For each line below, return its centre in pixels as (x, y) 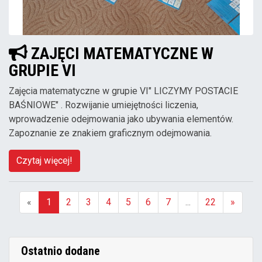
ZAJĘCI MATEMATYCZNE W (120, 53)
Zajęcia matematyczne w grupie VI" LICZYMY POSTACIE (123, 91)
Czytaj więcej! (44, 161)
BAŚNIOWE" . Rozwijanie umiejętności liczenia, (104, 105)
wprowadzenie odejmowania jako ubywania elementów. (121, 119)
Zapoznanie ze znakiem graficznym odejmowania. (110, 133)
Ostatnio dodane (61, 251)
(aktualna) (58, 220)
